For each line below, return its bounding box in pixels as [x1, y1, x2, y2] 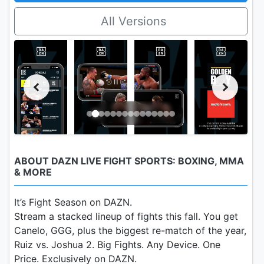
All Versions [100, 14, 166, 28]
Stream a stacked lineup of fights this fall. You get [14, 210, 238, 222]
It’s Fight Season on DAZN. [14, 196, 132, 208]
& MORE [14, 166, 52, 178]
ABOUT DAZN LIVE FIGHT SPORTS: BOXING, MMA [14, 154, 244, 167]
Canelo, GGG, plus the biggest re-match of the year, [14, 224, 246, 236]
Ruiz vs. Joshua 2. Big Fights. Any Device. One [14, 238, 220, 250]
